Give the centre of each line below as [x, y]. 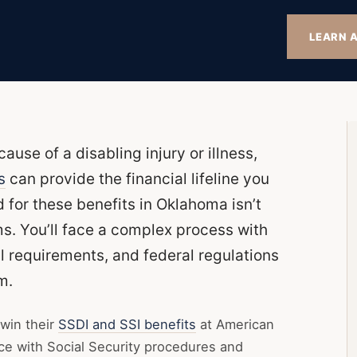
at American [235, 325]
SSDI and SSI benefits [127, 325]
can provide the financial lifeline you [137, 179]
